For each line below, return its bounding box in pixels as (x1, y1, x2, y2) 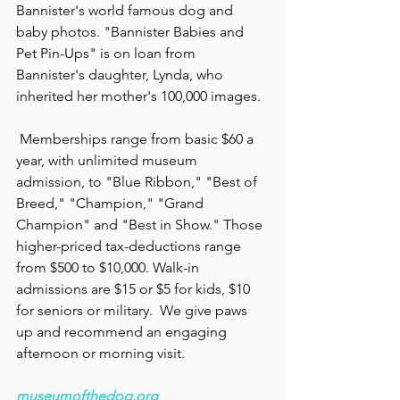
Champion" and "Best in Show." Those (16, 216, 266, 234)
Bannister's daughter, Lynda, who (16, 66, 227, 84)
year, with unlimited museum (16, 152, 201, 170)
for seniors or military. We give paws (16, 302, 251, 320)
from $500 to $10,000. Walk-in (16, 259, 203, 277)
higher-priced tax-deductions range (16, 237, 245, 255)
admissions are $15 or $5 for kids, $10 (16, 280, 254, 298)
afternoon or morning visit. (16, 345, 185, 362)
